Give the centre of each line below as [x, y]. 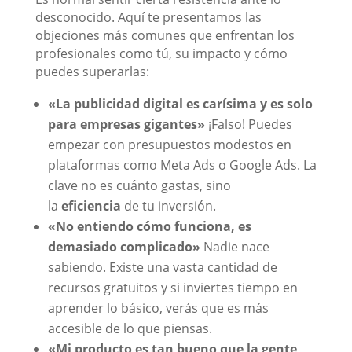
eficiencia [91, 205]
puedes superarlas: [92, 71]
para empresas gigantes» [126, 124]
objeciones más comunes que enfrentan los [165, 35]
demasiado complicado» [124, 246]
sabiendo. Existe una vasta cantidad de [162, 267]
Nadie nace [235, 246]
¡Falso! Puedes [248, 124]
